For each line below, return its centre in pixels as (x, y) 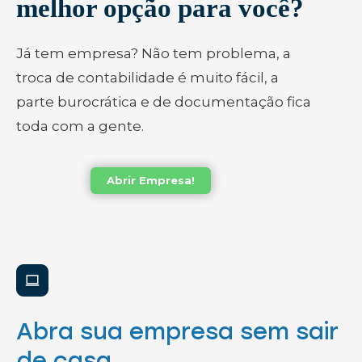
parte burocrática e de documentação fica (164, 102)
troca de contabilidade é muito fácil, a (147, 78)
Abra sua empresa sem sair (177, 332)
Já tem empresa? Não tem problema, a (154, 54)
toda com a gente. (80, 126)
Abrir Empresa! (150, 181)
